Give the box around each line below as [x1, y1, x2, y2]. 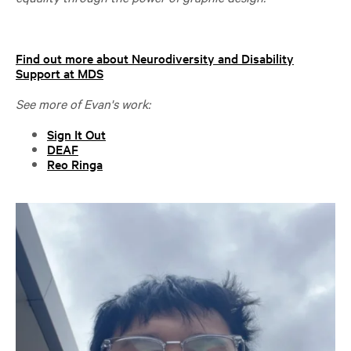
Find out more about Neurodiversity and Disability [15, 49, 294, 67]
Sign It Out [46, 125, 106, 143]
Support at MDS [15, 63, 103, 81]
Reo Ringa [46, 154, 103, 172]
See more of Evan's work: [15, 94, 150, 112]
